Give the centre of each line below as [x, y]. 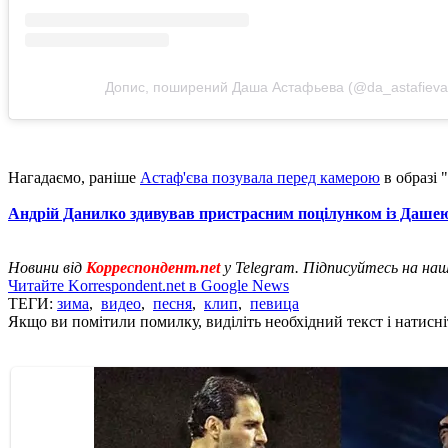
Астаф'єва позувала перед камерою [260, 177]
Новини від [47, 267]
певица [274, 303]
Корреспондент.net [153, 267]
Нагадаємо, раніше [74, 177]
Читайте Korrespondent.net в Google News [148, 285]
